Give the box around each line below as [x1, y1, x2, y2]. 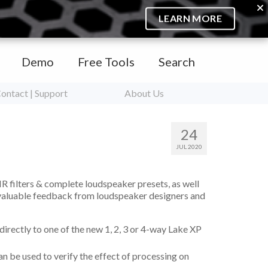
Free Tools [78, 54, 135, 69]
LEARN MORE [159, 13, 222, 25]
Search [159, 54, 195, 69]
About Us [124, 87, 164, 99]
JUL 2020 [176, 143, 202, 150]
